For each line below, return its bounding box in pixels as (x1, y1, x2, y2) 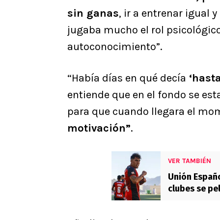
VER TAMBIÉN (168, 157, 211, 165)
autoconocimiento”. (67, 40, 163, 54)
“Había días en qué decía (67, 72, 186, 85)
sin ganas (67, 7, 119, 20)
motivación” (67, 122, 131, 135)
